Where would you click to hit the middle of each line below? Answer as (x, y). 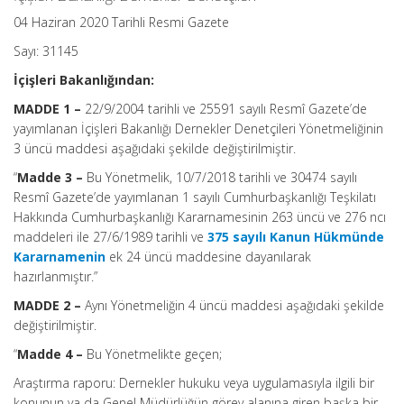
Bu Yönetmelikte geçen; (154, 354)
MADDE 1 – (47, 109)
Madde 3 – (52, 177)
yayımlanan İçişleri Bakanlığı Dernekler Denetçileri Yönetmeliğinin (198, 129)
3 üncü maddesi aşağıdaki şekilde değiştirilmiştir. (155, 148)
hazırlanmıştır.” (55, 276)
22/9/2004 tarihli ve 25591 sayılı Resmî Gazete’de (224, 109)
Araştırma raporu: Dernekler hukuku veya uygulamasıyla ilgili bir (194, 383)
